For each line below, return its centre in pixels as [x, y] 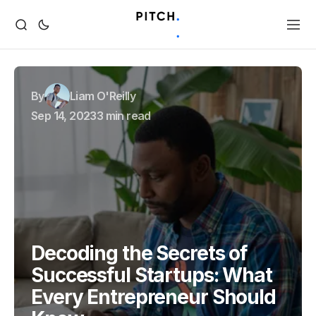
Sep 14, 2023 [64, 116]
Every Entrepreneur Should [154, 297]
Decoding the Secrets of [139, 253]
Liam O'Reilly [103, 96]
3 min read [123, 116]
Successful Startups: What [152, 275]
